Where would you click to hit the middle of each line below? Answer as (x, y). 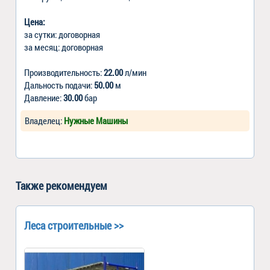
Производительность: (64, 72)
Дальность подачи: (59, 85)
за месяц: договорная (64, 47)
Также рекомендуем (61, 185)
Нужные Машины (96, 120)
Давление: (44, 97)
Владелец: (44, 120)
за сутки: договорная (62, 34)
